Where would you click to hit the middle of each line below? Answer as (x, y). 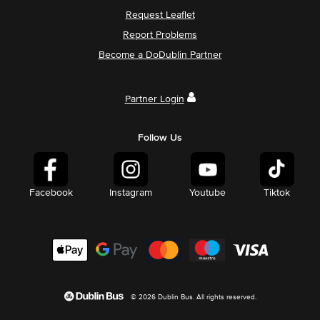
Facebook (51, 193)
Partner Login (154, 99)
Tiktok (277, 193)
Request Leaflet (160, 15)
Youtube (208, 193)
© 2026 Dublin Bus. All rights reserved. (193, 297)
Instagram (131, 193)
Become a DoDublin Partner (160, 55)
